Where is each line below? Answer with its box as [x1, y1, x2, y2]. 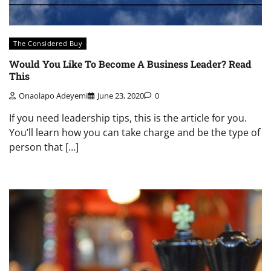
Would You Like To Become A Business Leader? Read [9, 57, 252, 70]
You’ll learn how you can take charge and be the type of [9, 126, 260, 140]
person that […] [9, 140, 79, 154]
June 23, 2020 [97, 90, 144, 102]
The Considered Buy [13, 39, 82, 48]
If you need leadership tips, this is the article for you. [9, 111, 247, 125]
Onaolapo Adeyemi [19, 90, 88, 102]
